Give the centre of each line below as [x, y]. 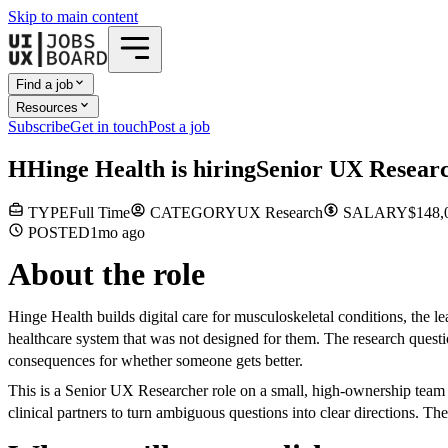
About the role [106, 274]
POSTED [57, 233]
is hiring [210, 168]
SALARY [373, 213]
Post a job [179, 126]
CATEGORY [191, 213]
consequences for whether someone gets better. [155, 361]
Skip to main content [73, 16]
